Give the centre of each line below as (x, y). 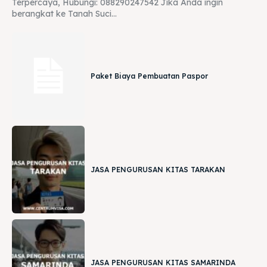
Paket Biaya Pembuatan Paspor (150, 76)
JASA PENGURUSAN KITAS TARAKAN (158, 169)
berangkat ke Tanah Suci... (64, 14)
